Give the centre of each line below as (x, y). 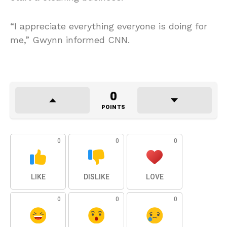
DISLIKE (96, 177)
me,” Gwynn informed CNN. (70, 40)
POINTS (113, 107)
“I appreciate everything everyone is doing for (109, 26)
